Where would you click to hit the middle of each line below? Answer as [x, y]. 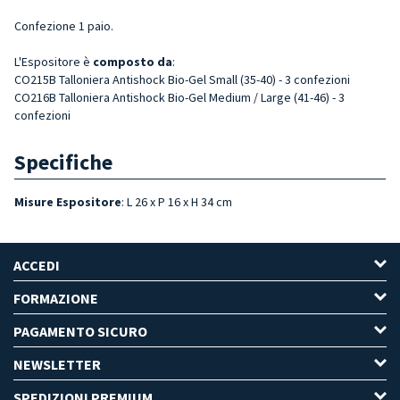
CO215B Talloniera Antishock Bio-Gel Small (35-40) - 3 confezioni [182, 79]
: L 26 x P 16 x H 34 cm [177, 201]
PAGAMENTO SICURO [80, 331]
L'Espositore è [54, 61]
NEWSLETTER [57, 364]
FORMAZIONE [56, 298]
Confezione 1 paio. [64, 25]
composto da [133, 61]
